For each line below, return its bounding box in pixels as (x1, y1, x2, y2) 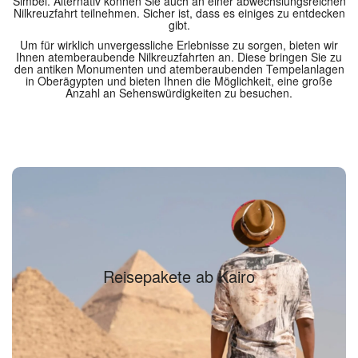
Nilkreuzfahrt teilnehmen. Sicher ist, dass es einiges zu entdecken (13, 5, 345, 21)
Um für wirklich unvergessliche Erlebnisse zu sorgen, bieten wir (20, 37, 338, 53)
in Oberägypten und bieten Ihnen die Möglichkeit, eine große (26, 73, 332, 89)
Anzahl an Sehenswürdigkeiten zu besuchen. (66, 85, 292, 101)
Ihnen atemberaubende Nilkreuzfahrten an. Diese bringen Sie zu (16, 49, 342, 65)
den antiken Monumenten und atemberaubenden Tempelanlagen (14, 61, 344, 77)
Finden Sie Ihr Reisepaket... (109, 281, 249, 297)
